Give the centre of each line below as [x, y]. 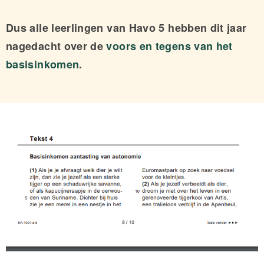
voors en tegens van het [169, 46]
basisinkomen [43, 64]
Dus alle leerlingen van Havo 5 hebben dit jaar [126, 28]
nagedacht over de [56, 46]
